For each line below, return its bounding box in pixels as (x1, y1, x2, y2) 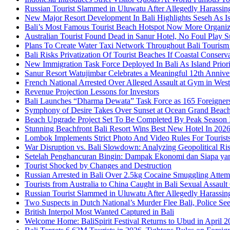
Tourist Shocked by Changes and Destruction (25, 161, 171, 170)
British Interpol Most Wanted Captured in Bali (25, 207, 174, 216)
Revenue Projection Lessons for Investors (25, 87, 159, 96)
